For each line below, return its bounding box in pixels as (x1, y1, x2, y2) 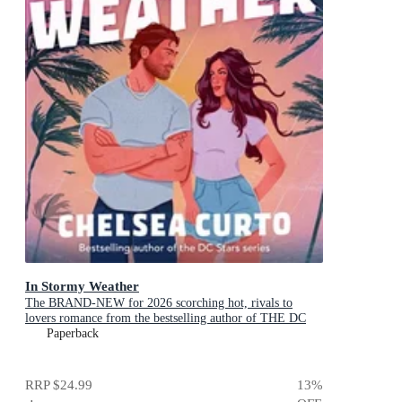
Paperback (47, 327, 99, 341)
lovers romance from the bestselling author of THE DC (25, 311, 306, 326)
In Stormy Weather (25, 278, 139, 294)
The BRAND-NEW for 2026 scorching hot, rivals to (25, 296, 293, 310)
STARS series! (25, 327, 100, 341)
